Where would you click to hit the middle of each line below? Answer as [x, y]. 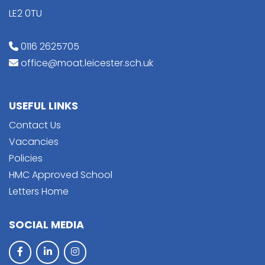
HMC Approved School [61, 174]
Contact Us [35, 125]
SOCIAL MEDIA [46, 224]
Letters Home [39, 191]
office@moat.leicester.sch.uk [87, 63]
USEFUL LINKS [43, 106]
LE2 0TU [25, 13]
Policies [26, 158]
